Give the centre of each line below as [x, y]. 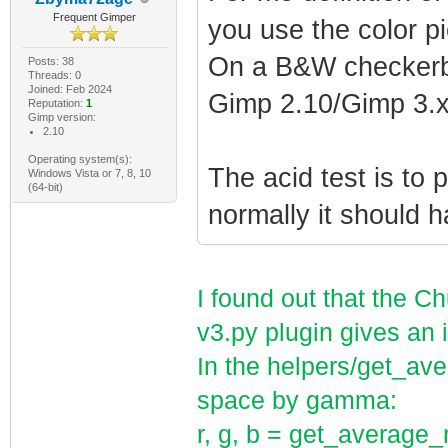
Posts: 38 [50, 61]
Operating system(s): [79, 159]
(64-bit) [45, 187]
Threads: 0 [54, 75]
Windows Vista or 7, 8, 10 [89, 173]
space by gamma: [296, 400]
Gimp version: [61, 117]
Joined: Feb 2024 [69, 89]
